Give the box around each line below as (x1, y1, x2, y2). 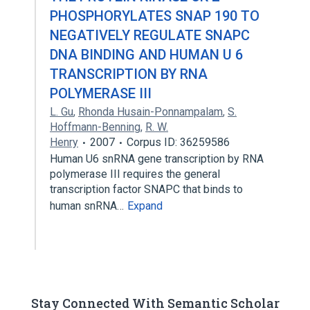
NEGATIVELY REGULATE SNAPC (50, 27, 250, 44)
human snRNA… (50, 199, 127, 212)
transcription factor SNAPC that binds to (50, 183, 243, 196)
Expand (127, 199, 163, 212)
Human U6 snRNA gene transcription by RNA (50, 152, 264, 165)
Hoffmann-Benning (50, 120, 140, 134)
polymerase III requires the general (50, 167, 220, 181)
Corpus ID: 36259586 (127, 136, 230, 149)
